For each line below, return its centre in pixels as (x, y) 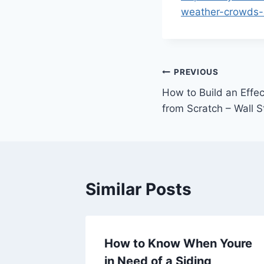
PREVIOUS (196, 72)
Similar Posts (138, 189)
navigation (204, 100)
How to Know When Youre (178, 243)
